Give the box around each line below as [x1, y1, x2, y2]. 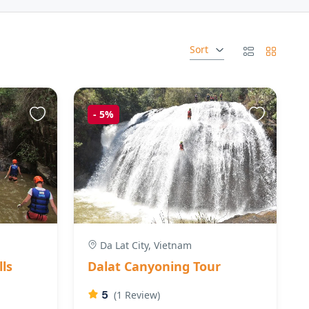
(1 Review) [113, 288, 160, 301]
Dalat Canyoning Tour [87, 257, 221, 275]
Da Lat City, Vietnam [97, 238, 192, 252]
